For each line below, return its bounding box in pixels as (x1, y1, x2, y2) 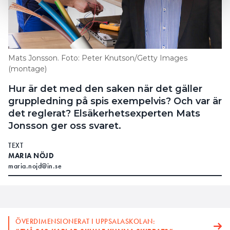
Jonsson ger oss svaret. (8, 120, 121, 131)
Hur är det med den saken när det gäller (8, 83, 202, 94)
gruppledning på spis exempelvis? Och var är (8, 95, 222, 107)
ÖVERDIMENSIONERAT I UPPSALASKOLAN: (15, 216, 155, 226)
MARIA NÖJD (8, 150, 54, 160)
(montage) (8, 64, 47, 73)
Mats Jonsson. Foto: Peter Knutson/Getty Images (8, 53, 187, 63)
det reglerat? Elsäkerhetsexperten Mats (8, 107, 200, 119)
